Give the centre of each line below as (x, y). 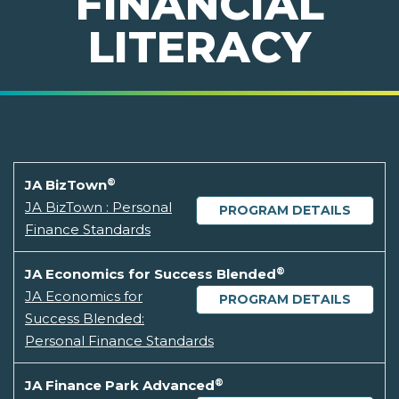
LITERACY (199, 48)
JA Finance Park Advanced (120, 386)
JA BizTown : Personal (98, 208)
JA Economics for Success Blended (151, 274)
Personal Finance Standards (119, 341)
